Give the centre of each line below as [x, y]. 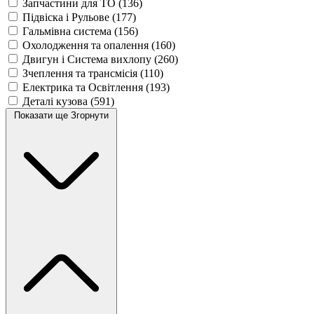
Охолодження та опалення [87, 45]
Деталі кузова [56, 101]
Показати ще [42, 115]
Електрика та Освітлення [84, 87]
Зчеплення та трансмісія [81, 73]
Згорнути [90, 115]
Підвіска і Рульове [67, 17]
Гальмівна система [68, 31]
